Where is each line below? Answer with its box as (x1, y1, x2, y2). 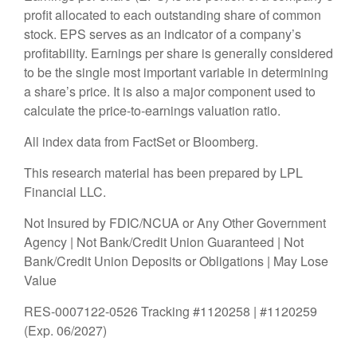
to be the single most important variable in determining (24, 63, 328, 82)
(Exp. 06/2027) (24, 321, 107, 340)
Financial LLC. (24, 182, 106, 202)
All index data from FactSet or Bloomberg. (24, 132, 258, 151)
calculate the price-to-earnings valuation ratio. (24, 101, 280, 120)
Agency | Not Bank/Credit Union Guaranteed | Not (24, 233, 304, 252)
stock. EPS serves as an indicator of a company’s (24, 25, 301, 44)
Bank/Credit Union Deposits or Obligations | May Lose (24, 252, 328, 271)
